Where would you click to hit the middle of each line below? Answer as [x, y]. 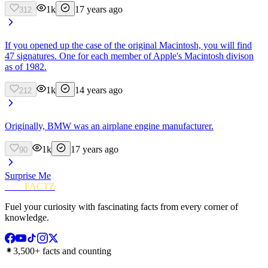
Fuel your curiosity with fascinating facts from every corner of [121, 206]
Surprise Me [28, 175]
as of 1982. [26, 66]
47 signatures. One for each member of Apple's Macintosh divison [129, 56]
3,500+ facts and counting [62, 251]
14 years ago [99, 90]
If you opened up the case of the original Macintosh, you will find [128, 45]
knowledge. [27, 217]
